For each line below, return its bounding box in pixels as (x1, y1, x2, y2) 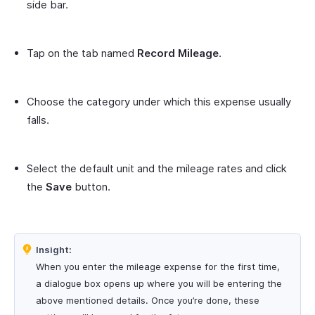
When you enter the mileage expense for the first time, (36, 260, 280, 272)
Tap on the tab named (27, 46, 137, 60)
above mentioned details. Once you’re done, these (36, 294, 259, 306)
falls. (27, 112, 49, 127)
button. (72, 179, 113, 193)
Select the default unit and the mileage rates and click (27, 161, 287, 175)
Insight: (36, 243, 72, 255)
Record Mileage (137, 46, 219, 60)
